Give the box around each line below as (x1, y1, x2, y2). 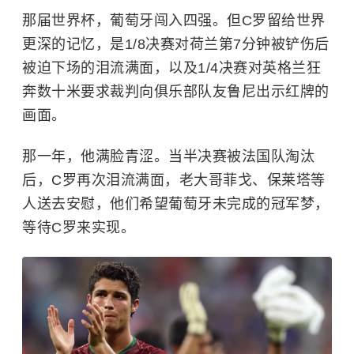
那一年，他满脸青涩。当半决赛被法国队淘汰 (22, 148, 314, 164)
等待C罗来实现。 (22, 219, 135, 235)
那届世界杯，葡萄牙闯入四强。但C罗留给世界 (22, 12, 326, 28)
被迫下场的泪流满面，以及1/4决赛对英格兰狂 (22, 59, 321, 76)
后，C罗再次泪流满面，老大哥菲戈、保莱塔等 (22, 171, 326, 188)
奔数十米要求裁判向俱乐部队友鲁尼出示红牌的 (22, 83, 330, 100)
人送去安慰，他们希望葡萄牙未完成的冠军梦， (22, 195, 330, 212)
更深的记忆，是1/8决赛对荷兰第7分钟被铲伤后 (22, 36, 330, 52)
